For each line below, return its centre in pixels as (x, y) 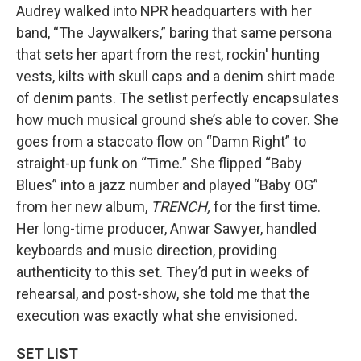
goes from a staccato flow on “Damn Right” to (161, 141)
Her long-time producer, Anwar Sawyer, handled (166, 228)
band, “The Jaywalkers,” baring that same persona (174, 32)
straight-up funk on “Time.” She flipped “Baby (159, 163)
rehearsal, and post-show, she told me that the (163, 293)
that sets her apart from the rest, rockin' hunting (168, 54)
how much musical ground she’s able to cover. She (177, 119)
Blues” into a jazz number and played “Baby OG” (167, 185)
